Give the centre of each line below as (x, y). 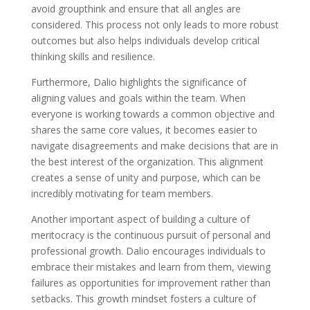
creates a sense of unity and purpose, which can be (146, 177)
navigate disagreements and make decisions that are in (154, 146)
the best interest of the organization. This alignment (147, 162)
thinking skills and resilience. (93, 56)
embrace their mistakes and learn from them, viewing (151, 267)
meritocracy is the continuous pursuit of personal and (151, 235)
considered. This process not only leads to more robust (155, 25)
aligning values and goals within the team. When (138, 98)
